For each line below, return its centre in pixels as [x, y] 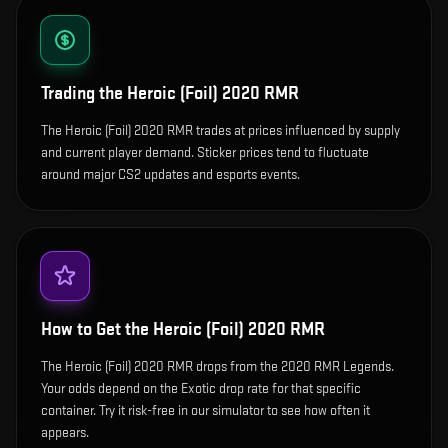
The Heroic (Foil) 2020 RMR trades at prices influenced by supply [220, 130]
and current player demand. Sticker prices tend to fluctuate [205, 152]
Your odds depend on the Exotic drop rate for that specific [201, 388]
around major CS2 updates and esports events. [170, 174]
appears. [65, 432]
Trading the [84, 93]
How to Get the [97, 329]
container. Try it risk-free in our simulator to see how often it [205, 410]
